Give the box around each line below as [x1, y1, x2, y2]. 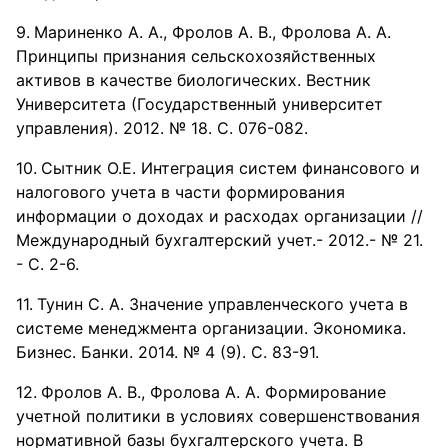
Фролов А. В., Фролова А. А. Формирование [41, 382, 386, 402]
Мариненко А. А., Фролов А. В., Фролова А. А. [34, 22, 391, 42]
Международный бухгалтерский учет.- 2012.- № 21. [16, 230, 423, 250]
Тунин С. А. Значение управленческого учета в [37, 294, 408, 314]
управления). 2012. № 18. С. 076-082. [16, 118, 308, 138]
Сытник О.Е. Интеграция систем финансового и [41, 158, 420, 178]
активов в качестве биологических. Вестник [16, 70, 371, 90]
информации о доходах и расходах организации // [16, 206, 423, 226]
